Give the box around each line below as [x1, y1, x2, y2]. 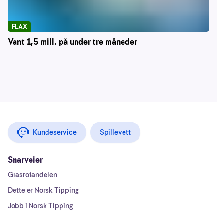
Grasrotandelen [8, 170, 57, 180]
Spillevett [100, 127, 131, 138]
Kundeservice [33, 127, 77, 138]
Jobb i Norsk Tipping [8, 201, 73, 211]
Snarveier [8, 155, 43, 166]
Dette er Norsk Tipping [8, 186, 79, 196]
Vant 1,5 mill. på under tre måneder [8, 36, 137, 48]
